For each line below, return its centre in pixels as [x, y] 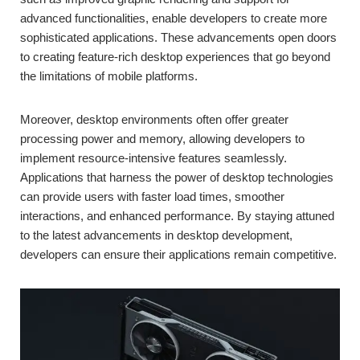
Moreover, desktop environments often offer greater [154, 120]
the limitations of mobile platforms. [109, 76]
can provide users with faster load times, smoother [152, 197]
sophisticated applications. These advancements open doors [178, 38]
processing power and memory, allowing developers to [162, 139]
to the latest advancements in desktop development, [156, 235]
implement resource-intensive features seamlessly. [153, 158]
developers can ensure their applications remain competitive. [178, 255]
